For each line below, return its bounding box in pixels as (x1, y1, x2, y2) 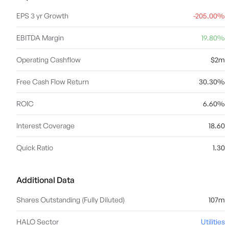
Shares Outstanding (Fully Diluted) (16, 195, 125, 204)
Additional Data (16, 175, 75, 185)
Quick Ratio (16, 143, 53, 152)
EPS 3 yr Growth (16, 11, 68, 20)
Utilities (201, 217, 225, 226)
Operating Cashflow (16, 55, 81, 64)
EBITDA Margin (16, 33, 64, 42)
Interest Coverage (16, 121, 75, 130)
